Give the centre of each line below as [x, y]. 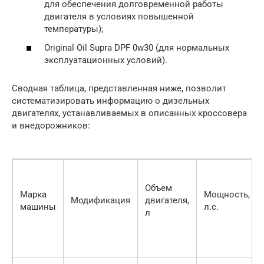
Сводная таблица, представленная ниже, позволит [119, 88]
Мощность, [227, 194]
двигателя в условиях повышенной [119, 16]
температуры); [74, 29]
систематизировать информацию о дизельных [110, 100]
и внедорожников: [51, 125]
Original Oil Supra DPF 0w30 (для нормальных [137, 47]
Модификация [100, 200]
